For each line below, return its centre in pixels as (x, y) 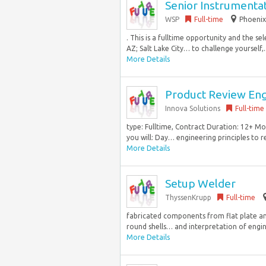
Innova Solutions (193, 108)
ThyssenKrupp (188, 197)
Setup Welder (200, 183)
